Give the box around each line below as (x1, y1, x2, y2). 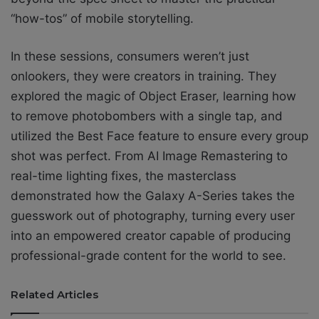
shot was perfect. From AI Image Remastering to (11, 148, 288, 163)
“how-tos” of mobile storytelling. (11, 11, 194, 26)
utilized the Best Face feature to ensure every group (11, 128, 308, 143)
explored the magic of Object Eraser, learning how (11, 88, 296, 103)
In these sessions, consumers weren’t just (11, 48, 249, 63)
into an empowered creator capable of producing (11, 228, 291, 243)
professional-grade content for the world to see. (11, 248, 286, 263)
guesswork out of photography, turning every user (11, 208, 295, 223)
